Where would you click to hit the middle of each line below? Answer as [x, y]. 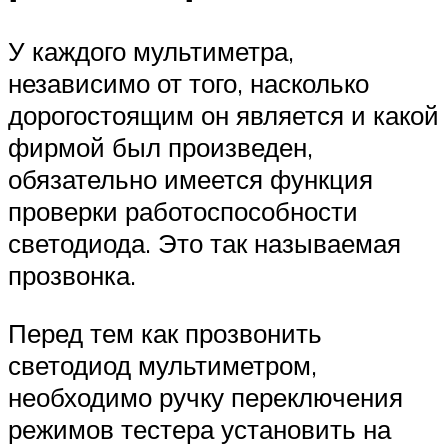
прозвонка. [72, 275]
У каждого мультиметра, [151, 51]
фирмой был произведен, [160, 147]
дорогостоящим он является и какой [223, 115]
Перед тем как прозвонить [165, 333]
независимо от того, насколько [188, 83]
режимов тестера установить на [199, 429]
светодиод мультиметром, [162, 365]
